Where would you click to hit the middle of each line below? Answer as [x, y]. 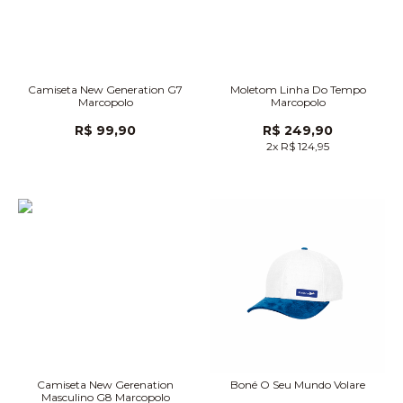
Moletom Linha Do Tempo [298, 90]
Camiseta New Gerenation [105, 385]
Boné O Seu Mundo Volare [298, 385]
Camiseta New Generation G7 [105, 90]
